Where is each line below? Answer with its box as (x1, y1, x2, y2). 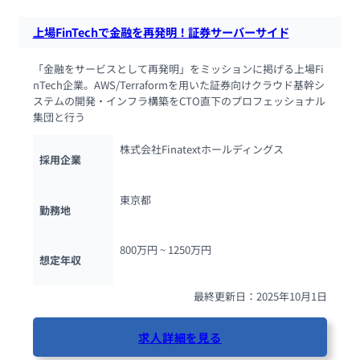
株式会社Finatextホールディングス (119, 141, 284, 157)
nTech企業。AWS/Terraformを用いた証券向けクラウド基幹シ (32, 76, 325, 92)
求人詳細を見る (138, 328, 222, 346)
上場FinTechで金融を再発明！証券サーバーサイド (32, 23, 289, 41)
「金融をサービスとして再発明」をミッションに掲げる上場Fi (32, 60, 324, 76)
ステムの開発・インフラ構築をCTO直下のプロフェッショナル (32, 92, 325, 108)
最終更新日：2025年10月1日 (194, 288, 328, 305)
